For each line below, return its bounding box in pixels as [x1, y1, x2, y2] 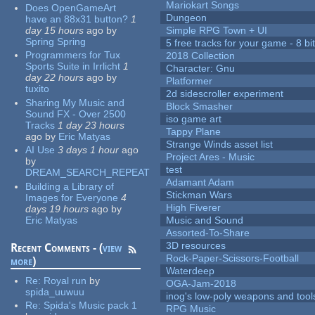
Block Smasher [166, 101, 233, 112]
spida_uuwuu [25, 285, 85, 297]
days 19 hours [25, 202, 89, 214]
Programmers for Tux [25, 49, 121, 61]
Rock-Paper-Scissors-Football [166, 252, 300, 264]
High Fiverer [166, 202, 221, 214]
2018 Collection [166, 50, 236, 62]
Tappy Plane [166, 126, 221, 138]
